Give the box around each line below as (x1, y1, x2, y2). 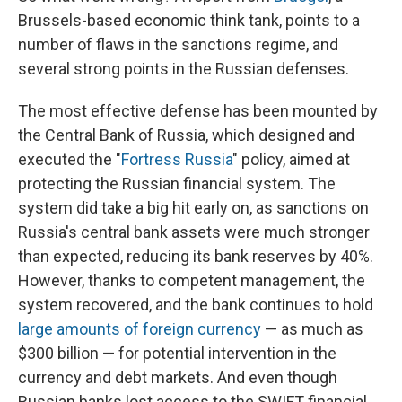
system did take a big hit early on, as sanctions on (18, 198, 369, 218)
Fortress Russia (121, 150, 232, 170)
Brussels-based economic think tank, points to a (18, 11, 360, 31)
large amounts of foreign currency (18, 319, 261, 339)
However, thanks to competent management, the (18, 271, 365, 291)
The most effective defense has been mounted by (18, 101, 378, 121)
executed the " (18, 150, 121, 170)
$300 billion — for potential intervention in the (18, 344, 336, 363)
